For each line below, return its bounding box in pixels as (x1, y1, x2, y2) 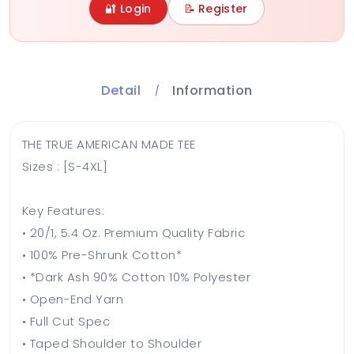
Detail (101, 81, 141, 100)
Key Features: (22, 201, 105, 219)
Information (172, 81, 253, 100)
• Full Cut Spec (22, 312, 111, 330)
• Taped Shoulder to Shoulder (22, 334, 202, 352)
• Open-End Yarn (22, 290, 124, 307)
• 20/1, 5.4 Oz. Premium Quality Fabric (22, 224, 246, 241)
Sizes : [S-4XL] (22, 157, 108, 175)
